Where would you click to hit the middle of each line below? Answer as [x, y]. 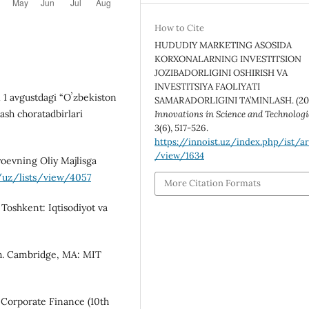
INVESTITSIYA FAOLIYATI [208, 86]
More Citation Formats [213, 183]
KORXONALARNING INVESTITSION [228, 59]
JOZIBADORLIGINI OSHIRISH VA [221, 72]
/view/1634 [180, 155]
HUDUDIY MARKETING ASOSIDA [223, 45]
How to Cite [180, 28]
